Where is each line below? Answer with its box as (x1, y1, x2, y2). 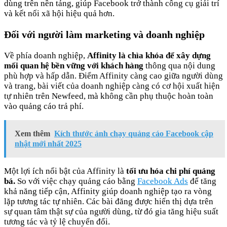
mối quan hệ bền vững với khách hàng (4, 60, 143, 70)
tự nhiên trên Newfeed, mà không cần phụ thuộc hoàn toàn (4, 91, 213, 101)
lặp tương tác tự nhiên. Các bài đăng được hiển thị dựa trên (4, 196, 213, 206)
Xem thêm (15, 129, 50, 138)
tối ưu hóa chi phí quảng (126, 166, 215, 176)
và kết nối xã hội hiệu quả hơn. (4, 9, 115, 19)
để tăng (188, 176, 216, 186)
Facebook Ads (137, 176, 188, 186)
